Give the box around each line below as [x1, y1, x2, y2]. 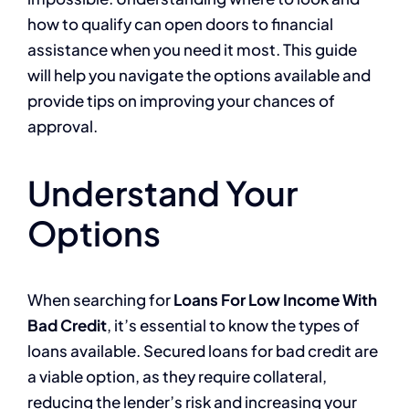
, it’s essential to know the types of [107, 315, 360, 336]
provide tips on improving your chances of [27, 90, 335, 111]
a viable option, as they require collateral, [27, 366, 327, 387]
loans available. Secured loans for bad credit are [27, 341, 378, 362]
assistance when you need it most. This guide [27, 39, 357, 60]
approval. [27, 116, 98, 137]
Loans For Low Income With [173, 289, 377, 310]
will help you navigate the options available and [27, 65, 371, 86]
